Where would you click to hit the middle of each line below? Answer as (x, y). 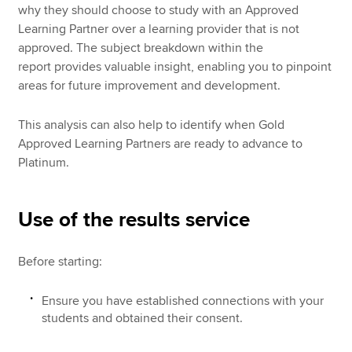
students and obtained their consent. (143, 318)
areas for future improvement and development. (151, 85)
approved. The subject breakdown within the (141, 48)
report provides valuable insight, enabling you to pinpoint (175, 66)
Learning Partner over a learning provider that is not (159, 29)
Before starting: (60, 262)
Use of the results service (134, 220)
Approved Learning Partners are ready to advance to (161, 144)
